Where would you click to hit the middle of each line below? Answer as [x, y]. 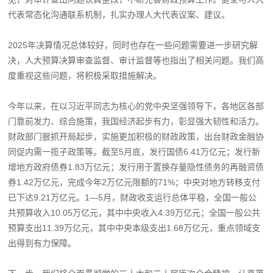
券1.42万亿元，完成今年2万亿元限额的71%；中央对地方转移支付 [134, 182]
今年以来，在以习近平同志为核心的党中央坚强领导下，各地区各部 [136, 106]
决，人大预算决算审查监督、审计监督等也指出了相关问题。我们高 [136, 60]
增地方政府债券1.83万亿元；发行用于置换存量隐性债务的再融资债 [136, 167]
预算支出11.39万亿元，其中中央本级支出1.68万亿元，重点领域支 [134, 228]
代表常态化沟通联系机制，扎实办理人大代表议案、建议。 [119, 14]
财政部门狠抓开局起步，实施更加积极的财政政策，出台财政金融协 [136, 136]
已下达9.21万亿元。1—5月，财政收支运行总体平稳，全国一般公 [133, 197]
